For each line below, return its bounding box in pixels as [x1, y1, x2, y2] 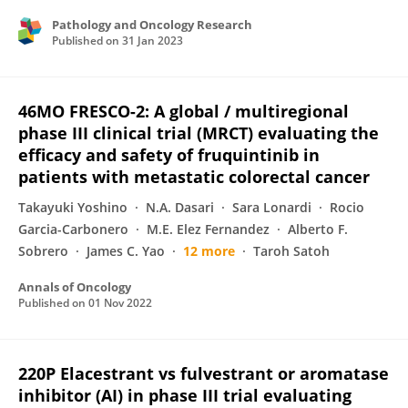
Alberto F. [288, 220, 348, 238]
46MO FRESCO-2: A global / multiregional [18, 100, 349, 122]
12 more [183, 242, 235, 260]
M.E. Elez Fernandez [147, 220, 270, 238]
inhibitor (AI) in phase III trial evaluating [18, 384, 352, 406]
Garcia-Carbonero [18, 220, 128, 238]
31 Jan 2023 [122, 33, 183, 48]
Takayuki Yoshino [18, 199, 127, 216]
